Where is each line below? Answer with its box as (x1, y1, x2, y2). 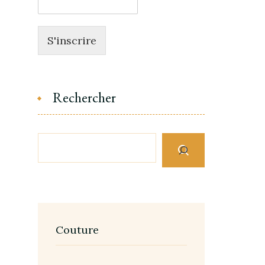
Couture (55, 223, 99, 237)
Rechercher (52, 88, 116, 107)
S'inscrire (47, 34, 96, 48)
